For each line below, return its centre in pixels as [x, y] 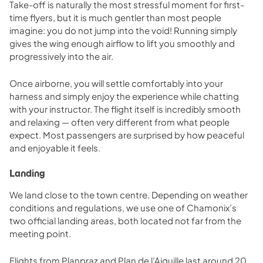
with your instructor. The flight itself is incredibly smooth [125, 109]
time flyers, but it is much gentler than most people [115, 17]
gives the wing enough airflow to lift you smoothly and [122, 43]
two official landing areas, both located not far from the [125, 220]
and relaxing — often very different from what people [119, 122]
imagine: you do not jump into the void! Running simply [123, 30]
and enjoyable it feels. [55, 147]
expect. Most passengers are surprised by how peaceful [127, 134]
